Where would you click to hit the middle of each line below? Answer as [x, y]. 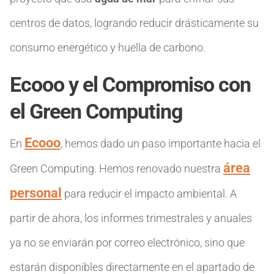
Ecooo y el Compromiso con [130, 84]
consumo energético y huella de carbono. [108, 47]
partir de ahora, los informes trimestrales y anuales [131, 218]
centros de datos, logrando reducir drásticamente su [134, 23]
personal [36, 193]
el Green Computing [96, 111]
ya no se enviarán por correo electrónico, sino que [127, 243]
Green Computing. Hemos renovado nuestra [117, 168]
